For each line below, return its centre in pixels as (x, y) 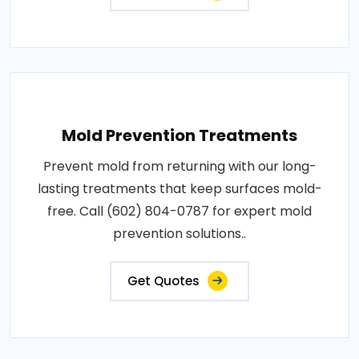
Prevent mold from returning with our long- (179, 166)
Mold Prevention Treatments (179, 135)
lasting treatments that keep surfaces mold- (179, 189)
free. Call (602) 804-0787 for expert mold (179, 211)
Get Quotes (163, 281)
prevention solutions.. (179, 234)
